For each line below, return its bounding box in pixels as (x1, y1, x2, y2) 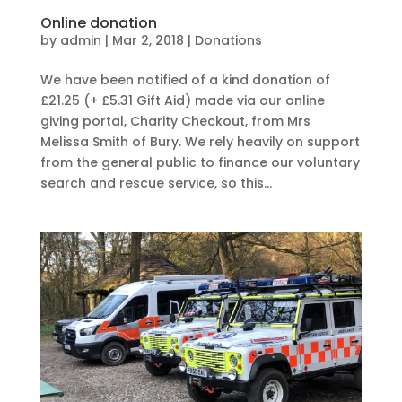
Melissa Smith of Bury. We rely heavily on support (39, 133, 360, 152)
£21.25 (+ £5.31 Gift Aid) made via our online (39, 92, 325, 110)
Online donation (39, 13, 157, 34)
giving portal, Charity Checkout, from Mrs (39, 112, 310, 131)
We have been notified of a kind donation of (39, 71, 330, 90)
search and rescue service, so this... (39, 174, 272, 193)
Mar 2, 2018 (111, 31, 184, 50)
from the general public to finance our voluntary (39, 153, 360, 172)
